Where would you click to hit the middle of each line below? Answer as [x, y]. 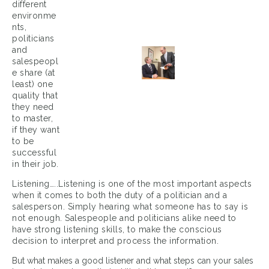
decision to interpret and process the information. [115, 241]
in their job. [35, 164]
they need [33, 107]
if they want [36, 130]
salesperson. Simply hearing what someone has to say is [130, 207]
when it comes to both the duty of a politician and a [119, 195]
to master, [32, 119]
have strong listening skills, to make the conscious [117, 230]
